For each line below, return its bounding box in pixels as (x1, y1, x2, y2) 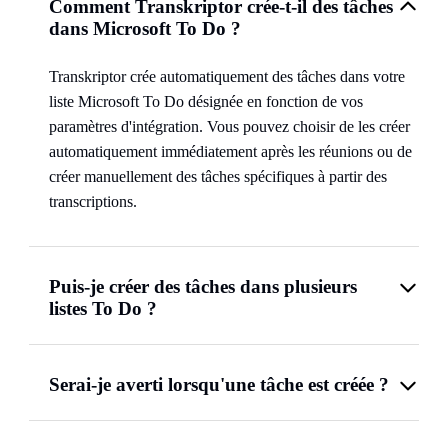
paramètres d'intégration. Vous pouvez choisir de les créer (49, 118, 410, 135)
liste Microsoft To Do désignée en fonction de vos (49, 93, 363, 110)
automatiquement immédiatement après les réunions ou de (49, 143, 412, 160)
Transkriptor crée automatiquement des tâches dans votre (49, 68, 405, 85)
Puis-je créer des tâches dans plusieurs (49, 276, 357, 297)
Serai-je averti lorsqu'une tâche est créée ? (49, 374, 389, 395)
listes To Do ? (49, 298, 157, 319)
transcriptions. (49, 193, 137, 210)
